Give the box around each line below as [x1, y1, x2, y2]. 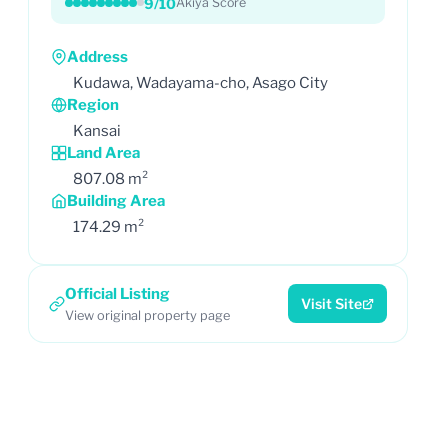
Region [67, 95, 119, 114]
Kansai [73, 121, 121, 140]
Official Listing [65, 284, 170, 303]
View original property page [65, 307, 230, 323]
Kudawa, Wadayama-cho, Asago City [73, 73, 328, 92]
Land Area [67, 143, 140, 162]
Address [67, 47, 128, 66]
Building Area [67, 191, 165, 210]
